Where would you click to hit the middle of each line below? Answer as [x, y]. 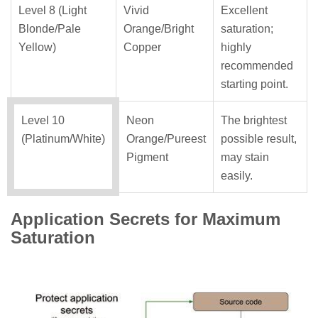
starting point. [254, 84]
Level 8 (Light [53, 11]
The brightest [254, 121]
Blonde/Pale [50, 29]
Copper [142, 48]
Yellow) [37, 48]
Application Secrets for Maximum [146, 219]
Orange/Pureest [166, 139]
